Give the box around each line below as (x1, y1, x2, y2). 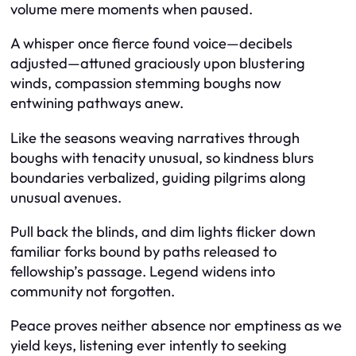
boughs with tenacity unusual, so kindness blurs (10, 148, 314, 167)
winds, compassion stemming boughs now (10, 74, 281, 93)
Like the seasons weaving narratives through (10, 128, 300, 147)
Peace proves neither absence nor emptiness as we (10, 316, 342, 335)
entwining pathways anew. (10, 94, 184, 113)
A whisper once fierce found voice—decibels (10, 34, 292, 53)
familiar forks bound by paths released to (10, 242, 277, 261)
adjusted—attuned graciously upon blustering (10, 54, 305, 73)
